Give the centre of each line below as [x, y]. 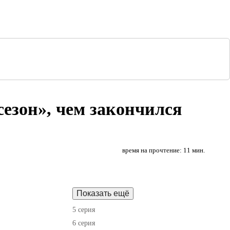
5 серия [84, 209]
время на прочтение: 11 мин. [164, 150]
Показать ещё [103, 193]
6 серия [84, 223]
